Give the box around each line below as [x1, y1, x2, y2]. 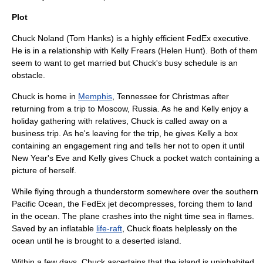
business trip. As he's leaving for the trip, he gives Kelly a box [12, 128, 238, 138]
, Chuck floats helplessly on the [122, 223, 237, 233]
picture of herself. [12, 165, 76, 175]
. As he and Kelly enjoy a [157, 103, 248, 113]
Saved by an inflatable [12, 223, 96, 233]
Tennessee [117, 91, 157, 101]
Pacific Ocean [12, 198, 63, 208]
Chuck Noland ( [12, 33, 69, 43]
